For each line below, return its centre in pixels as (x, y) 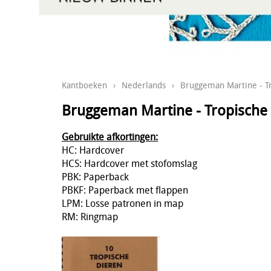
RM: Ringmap (90, 216)
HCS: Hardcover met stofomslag (129, 163)
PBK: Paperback (95, 176)
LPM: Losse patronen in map (122, 203)
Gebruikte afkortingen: (110, 136)
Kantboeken (84, 85)
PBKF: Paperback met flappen (125, 190)
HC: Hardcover (93, 150)
